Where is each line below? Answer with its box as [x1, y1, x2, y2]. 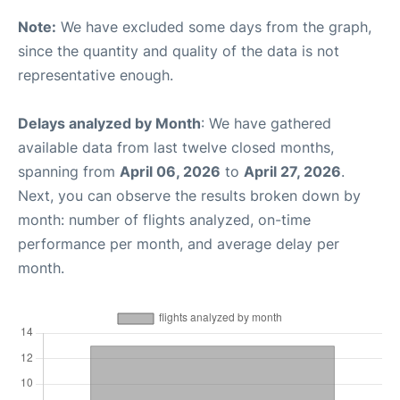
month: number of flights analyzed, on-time [18, 210, 311, 229]
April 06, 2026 [120, 162, 221, 180]
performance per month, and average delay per [18, 234, 339, 253]
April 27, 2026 [244, 162, 341, 180]
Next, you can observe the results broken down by [18, 186, 361, 204]
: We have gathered [201, 113, 331, 132]
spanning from [18, 162, 120, 180]
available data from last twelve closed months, [18, 137, 334, 156]
